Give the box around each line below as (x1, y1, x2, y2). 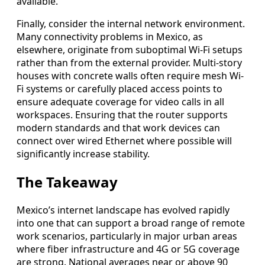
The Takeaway (17, 172, 118, 192)
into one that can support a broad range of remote (17, 216, 245, 230)
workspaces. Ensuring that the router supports (17, 108, 228, 121)
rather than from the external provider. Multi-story (17, 56, 242, 69)
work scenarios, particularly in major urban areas (17, 229, 237, 243)
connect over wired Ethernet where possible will (17, 134, 232, 147)
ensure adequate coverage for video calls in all (17, 95, 224, 108)
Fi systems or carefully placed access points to (17, 82, 222, 95)
